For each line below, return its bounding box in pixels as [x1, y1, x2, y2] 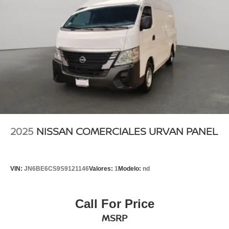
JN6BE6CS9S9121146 [24, 165, 89, 173]
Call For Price [75, 197, 154, 211]
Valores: [89, 165, 114, 173]
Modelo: [118, 165, 143, 173]
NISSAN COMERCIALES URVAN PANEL [36, 124, 218, 138]
